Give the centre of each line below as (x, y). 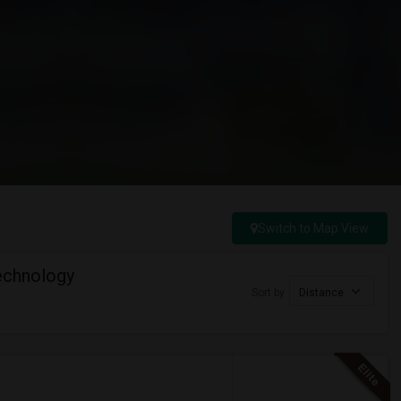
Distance (323, 293)
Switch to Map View (313, 228)
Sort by (268, 293)
